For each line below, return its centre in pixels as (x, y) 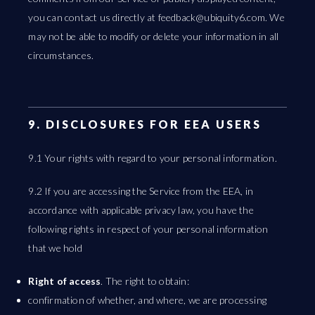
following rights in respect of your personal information (148, 229)
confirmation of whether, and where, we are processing (148, 300)
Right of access (65, 281)
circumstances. (61, 55)
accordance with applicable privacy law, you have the (141, 210)
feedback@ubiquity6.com (212, 17)
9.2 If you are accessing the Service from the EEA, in (141, 191)
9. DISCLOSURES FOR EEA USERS (145, 124)
